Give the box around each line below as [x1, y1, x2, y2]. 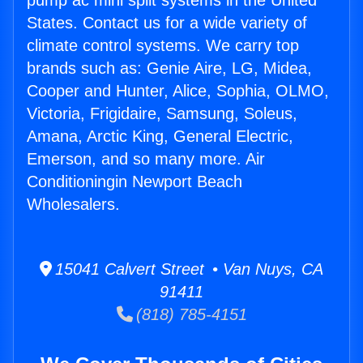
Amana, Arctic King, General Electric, [27, 127, 293, 146]
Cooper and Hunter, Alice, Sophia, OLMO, [27, 82, 329, 100]
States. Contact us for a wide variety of [27, 14, 307, 32]
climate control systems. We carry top [27, 36, 299, 55]
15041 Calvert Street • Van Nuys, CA [52, 260, 323, 279]
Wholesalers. [27, 195, 120, 214]
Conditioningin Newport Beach [27, 173, 242, 191]
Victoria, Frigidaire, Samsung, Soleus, [27, 105, 297, 123]
